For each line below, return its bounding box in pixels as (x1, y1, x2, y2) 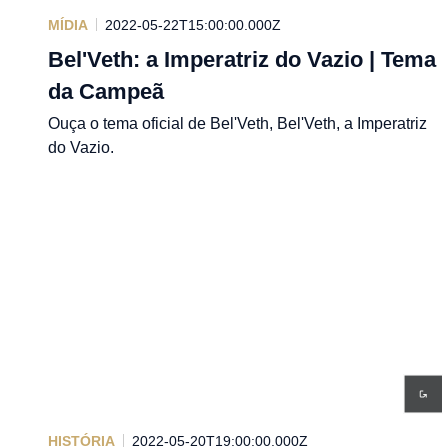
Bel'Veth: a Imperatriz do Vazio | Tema (48, 46, 436, 72)
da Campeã (48, 78, 164, 104)
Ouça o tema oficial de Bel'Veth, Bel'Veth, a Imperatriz (48, 114, 427, 132)
